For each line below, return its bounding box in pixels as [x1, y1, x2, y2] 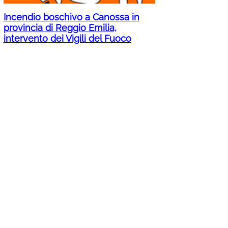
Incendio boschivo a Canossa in [3, 12, 139, 23]
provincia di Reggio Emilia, [3, 22, 117, 34]
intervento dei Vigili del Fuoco [3, 33, 131, 44]
